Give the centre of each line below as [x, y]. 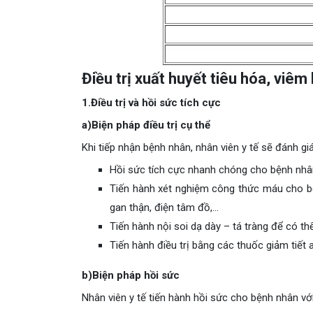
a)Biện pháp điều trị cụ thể [146, 125]
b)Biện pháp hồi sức [131, 276]
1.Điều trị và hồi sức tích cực [151, 103]
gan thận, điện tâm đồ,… [164, 208]
